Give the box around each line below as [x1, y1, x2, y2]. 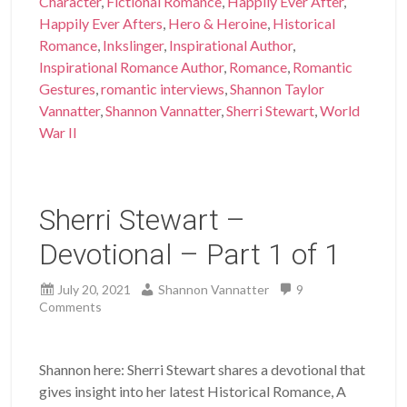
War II [39, 123, 78, 141]
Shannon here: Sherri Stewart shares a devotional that [39, 360, 366, 378]
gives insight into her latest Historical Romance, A [39, 382, 347, 400]
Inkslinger [103, 35, 164, 54]
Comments [39, 298, 103, 314]
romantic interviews [101, 79, 225, 97]
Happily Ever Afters [39, 14, 164, 32]
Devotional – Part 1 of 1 [39, 236, 342, 272]
